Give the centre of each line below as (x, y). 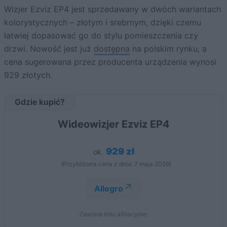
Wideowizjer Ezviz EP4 (113, 124)
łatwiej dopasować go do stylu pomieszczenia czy (101, 36)
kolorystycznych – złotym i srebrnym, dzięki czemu (103, 23)
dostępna (112, 49)
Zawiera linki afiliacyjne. (113, 214)
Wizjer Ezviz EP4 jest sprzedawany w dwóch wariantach (112, 9)
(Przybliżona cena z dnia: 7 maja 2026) (116, 164)
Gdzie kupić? (40, 102)
